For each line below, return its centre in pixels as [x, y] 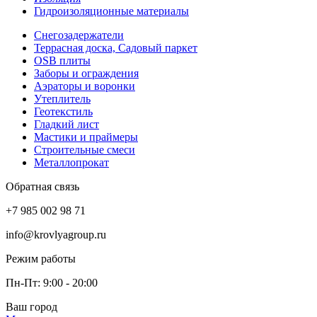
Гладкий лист [67, 124]
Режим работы [41, 258]
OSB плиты [62, 60]
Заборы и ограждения [86, 73]
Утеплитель [62, 98]
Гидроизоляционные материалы [111, 11]
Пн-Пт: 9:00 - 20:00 [52, 282]
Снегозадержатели [79, 35]
